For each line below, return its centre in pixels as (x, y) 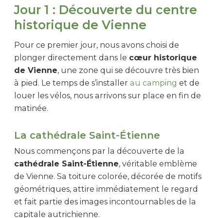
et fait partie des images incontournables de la (105, 201)
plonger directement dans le (72, 57)
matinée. (31, 108)
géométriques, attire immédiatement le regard (106, 189)
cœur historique (163, 57)
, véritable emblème (158, 163)
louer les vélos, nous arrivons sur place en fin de (108, 95)
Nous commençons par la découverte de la (99, 151)
